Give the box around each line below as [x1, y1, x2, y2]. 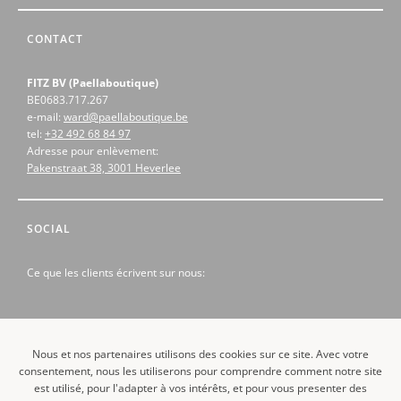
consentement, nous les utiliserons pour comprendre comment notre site [19, 363, 382, 379]
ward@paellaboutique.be [64, 109, 188, 125]
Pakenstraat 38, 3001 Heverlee [27, 160, 181, 176]
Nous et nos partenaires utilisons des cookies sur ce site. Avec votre [32, 346, 369, 362]
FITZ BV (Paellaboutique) [27, 75, 158, 91]
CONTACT [27, 31, 83, 47]
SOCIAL [27, 221, 71, 237]
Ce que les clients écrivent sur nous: [27, 265, 205, 281]
